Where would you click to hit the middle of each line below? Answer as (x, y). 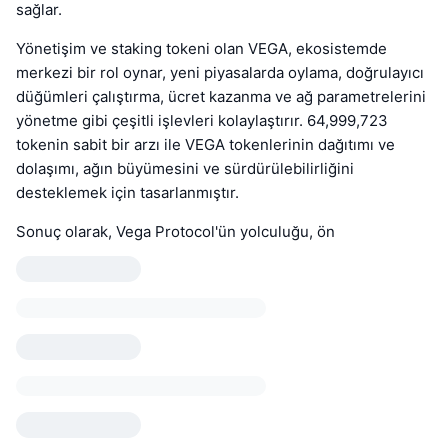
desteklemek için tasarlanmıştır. (127, 193)
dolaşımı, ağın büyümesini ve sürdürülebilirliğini (185, 169)
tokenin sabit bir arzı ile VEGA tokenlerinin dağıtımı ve (205, 145)
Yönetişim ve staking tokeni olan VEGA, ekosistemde (201, 49)
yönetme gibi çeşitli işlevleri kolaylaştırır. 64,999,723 (202, 121)
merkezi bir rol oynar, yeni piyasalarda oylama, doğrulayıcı (220, 73)
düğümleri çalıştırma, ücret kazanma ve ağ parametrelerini (221, 97)
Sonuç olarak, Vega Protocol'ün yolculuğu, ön (175, 232)
